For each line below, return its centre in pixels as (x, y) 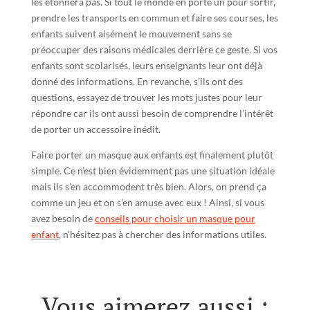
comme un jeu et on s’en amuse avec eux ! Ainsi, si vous (147, 203)
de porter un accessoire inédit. (95, 129)
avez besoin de (63, 219)
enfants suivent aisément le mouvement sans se (131, 34)
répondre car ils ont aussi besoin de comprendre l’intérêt (152, 113)
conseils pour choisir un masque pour (175, 219)
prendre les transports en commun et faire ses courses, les (154, 18)
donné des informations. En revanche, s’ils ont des (137, 82)
